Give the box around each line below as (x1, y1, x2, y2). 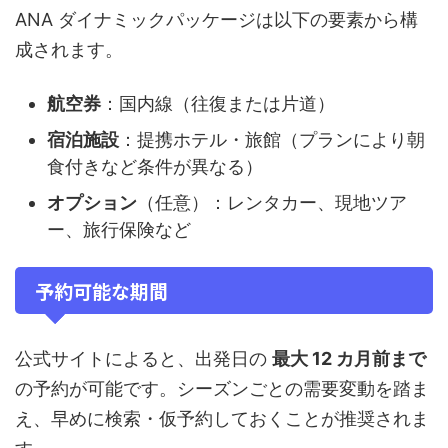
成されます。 (15, 39, 123, 61)
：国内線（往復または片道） (101, 92, 335, 114)
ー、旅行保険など (47, 218, 191, 240)
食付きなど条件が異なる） (47, 155, 263, 177)
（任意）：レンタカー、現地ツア (137, 191, 407, 213)
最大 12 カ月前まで (272, 348, 426, 370)
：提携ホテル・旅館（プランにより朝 (119, 128, 425, 150)
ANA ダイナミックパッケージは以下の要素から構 (15, 9, 418, 31)
